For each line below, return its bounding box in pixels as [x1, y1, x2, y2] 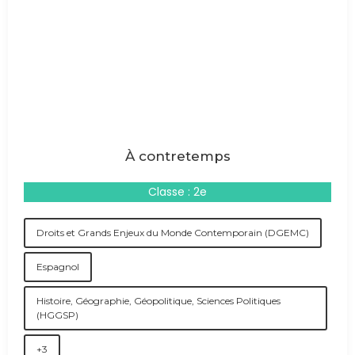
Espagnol [36, 261, 79, 273]
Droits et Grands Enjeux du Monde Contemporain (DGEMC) [36, 227, 309, 239]
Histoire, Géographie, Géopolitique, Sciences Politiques [36, 295, 281, 307]
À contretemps [124, 148, 231, 164]
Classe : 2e [148, 184, 207, 200]
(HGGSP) [36, 309, 78, 321]
